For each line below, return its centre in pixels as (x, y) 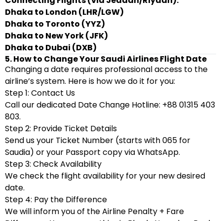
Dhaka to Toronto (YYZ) (55, 24)
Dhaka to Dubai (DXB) (51, 48)
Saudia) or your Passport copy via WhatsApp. (92, 152)
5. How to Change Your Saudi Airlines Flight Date (106, 59)
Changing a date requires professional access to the (106, 69)
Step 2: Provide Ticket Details (61, 129)
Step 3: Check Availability (53, 164)
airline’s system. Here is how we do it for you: (90, 81)
